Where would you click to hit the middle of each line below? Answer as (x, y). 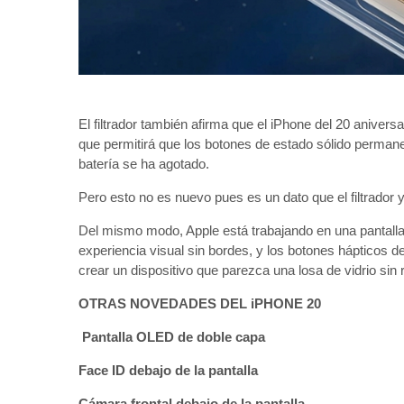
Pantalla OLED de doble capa (172, 336)
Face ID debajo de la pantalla (168, 370)
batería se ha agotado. (144, 163)
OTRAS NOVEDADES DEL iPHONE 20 (202, 303)
